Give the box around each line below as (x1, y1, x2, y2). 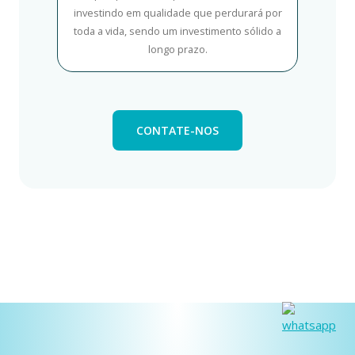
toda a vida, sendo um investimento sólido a (74, 24, 281, 39)
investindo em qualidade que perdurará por (73, 6, 282, 21)
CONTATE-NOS (136, 123, 219, 139)
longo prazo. (147, 42, 208, 57)
